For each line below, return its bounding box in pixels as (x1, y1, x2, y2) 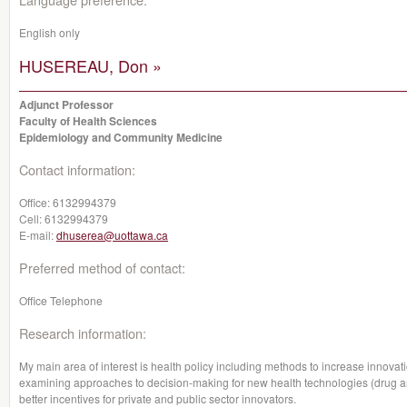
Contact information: (19, 160, 135, 179)
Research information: (19, 323, 146, 342)
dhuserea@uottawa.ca (56, 227, 168, 243)
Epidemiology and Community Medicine (19, 129, 223, 145)
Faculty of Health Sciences (19, 113, 157, 129)
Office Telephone (19, 293, 103, 308)
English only (19, 25, 80, 40)
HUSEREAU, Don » (19, 54, 162, 77)
